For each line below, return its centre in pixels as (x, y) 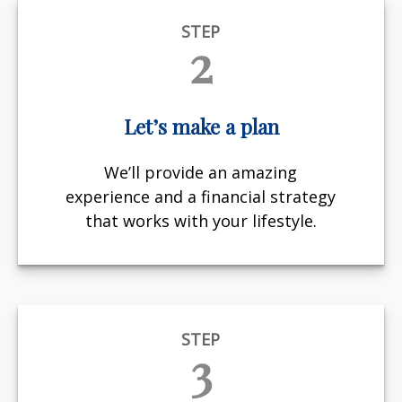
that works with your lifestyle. (201, 220)
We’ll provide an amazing (201, 172)
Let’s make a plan (201, 127)
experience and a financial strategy (201, 196)
